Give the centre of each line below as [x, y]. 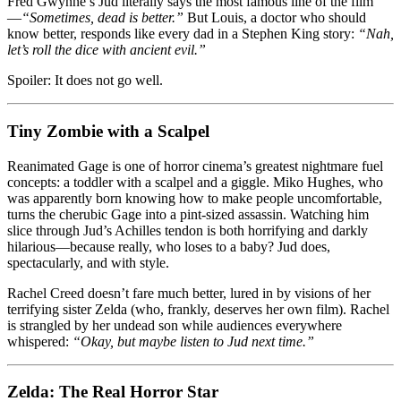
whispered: [40, 341]
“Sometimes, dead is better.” [102, 18]
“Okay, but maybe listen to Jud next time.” [193, 341]
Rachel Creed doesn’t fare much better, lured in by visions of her [189, 293]
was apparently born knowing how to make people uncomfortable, [195, 198]
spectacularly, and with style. [88, 262]
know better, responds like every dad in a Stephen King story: [183, 34]
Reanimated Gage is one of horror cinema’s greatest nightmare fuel [195, 166]
